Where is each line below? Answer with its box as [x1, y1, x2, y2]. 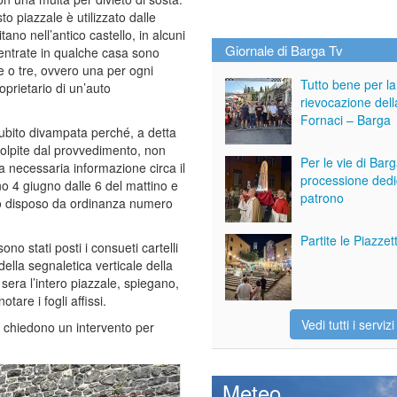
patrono [300, 188, 344, 206]
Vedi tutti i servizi [300, 315, 394, 333]
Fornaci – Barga [300, 110, 391, 128]
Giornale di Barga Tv [225, 40, 343, 59]
